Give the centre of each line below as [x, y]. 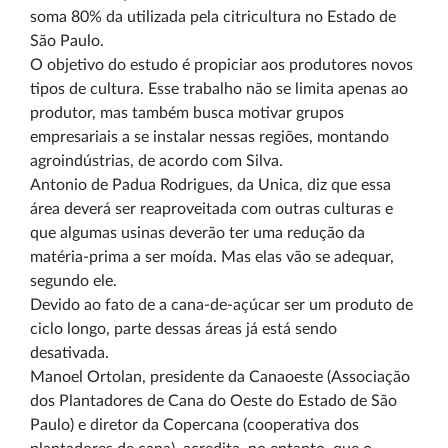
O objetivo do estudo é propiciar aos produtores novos [221, 65]
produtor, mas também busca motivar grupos [187, 113]
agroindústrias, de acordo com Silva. [156, 161]
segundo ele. [73, 281]
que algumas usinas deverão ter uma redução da [197, 233]
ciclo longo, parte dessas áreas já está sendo [183, 329]
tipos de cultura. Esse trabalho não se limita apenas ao [219, 89]
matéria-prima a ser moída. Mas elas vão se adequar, [212, 257]
